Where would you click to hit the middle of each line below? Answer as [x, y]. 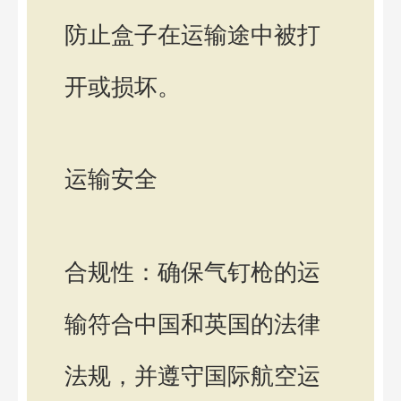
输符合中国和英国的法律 [192, 324]
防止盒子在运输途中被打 [192, 34]
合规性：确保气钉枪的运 [192, 272]
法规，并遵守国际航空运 [192, 375]
